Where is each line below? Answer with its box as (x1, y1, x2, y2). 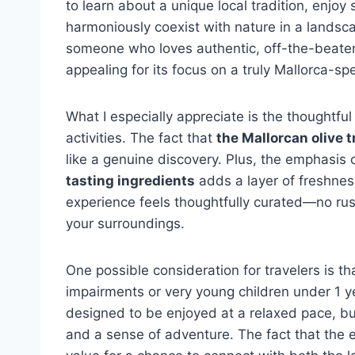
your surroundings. (66, 216, 185, 231)
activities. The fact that (66, 130, 216, 146)
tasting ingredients (66, 173, 195, 189)
